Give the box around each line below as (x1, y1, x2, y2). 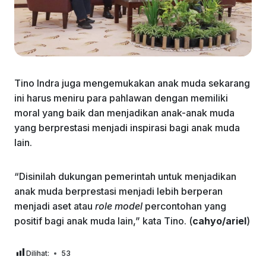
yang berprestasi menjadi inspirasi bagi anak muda (14, 121, 240, 134)
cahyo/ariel (192, 214, 246, 227)
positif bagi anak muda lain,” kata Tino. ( (14, 214, 192, 227)
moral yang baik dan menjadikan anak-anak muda (14, 106, 235, 119)
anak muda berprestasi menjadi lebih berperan (14, 185, 223, 197)
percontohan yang (142, 199, 226, 212)
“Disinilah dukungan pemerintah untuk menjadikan (14, 170, 236, 182)
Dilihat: (26, 249, 49, 258)
